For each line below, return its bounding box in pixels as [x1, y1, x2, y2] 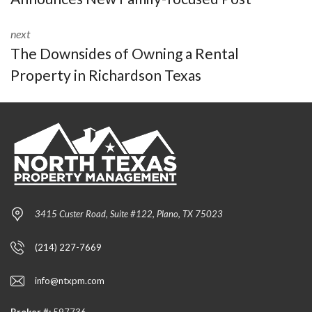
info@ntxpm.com [35, 274, 104, 286]
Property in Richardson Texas [10, 65, 201, 84]
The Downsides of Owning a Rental [10, 44, 239, 62]
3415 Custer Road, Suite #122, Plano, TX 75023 [35, 208, 223, 219]
